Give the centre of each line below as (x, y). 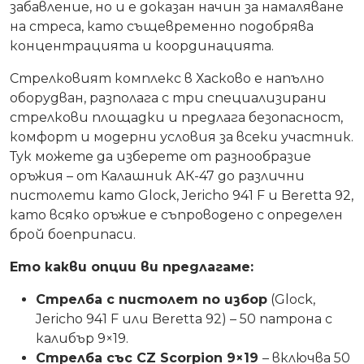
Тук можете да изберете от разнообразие (160, 156)
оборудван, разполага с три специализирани (168, 97)
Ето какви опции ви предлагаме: (132, 266)
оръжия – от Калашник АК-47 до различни (157, 175)
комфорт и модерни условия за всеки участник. (182, 136)
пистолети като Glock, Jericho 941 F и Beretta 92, (182, 195)
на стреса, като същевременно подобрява (162, 26)
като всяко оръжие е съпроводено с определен (176, 214)
